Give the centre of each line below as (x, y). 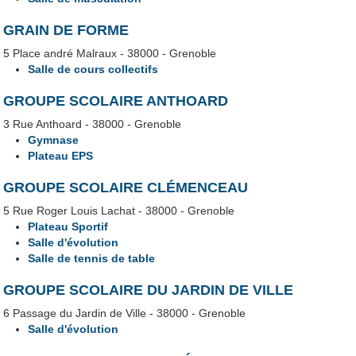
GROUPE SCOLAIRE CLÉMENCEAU (126, 187)
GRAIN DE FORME (66, 30)
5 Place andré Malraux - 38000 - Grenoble (110, 53)
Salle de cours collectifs (93, 69)
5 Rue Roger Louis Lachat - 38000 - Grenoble (119, 210)
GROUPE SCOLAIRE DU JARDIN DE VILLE (149, 290)
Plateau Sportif (68, 226)
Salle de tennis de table (92, 258)
